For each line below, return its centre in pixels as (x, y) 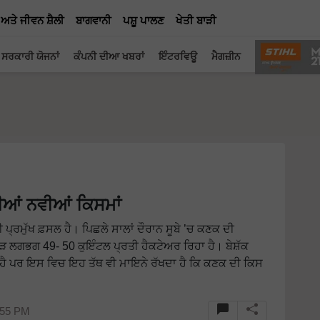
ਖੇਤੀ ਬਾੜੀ (196, 20)
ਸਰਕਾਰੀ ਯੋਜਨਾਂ (30, 56)
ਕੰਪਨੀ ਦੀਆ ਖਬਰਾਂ (109, 56)
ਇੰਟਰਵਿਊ (178, 56)
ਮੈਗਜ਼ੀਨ (226, 56)
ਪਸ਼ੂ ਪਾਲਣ (144, 20)
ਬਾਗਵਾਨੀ (94, 20)
